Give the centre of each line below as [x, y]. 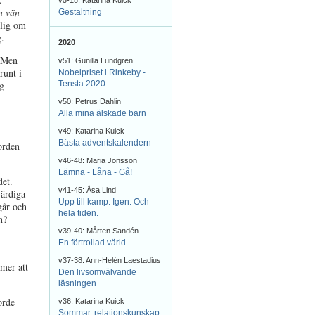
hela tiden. [78, 213]
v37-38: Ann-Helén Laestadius [110, 260]
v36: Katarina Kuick [91, 301]
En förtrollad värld [92, 243]
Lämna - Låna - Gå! [95, 172]
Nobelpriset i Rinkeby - [102, 72]
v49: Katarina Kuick [91, 131]
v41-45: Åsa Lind [87, 190]
